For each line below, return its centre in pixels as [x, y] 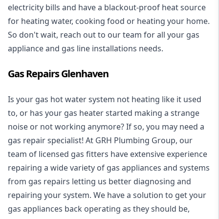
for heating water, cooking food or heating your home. [109, 21]
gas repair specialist [45, 141]
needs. [150, 49]
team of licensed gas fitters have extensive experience [108, 154]
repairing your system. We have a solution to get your [107, 195]
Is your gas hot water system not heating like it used [105, 99]
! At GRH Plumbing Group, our [137, 141]
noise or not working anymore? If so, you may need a [106, 127]
